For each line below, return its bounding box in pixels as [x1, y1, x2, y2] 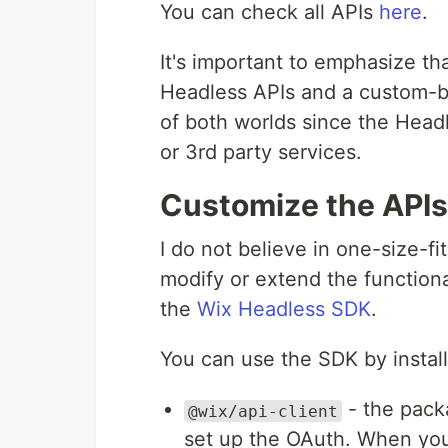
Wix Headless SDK [197, 297, 371, 322]
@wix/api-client [188, 401, 338, 421]
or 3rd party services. [160, 140, 362, 165]
